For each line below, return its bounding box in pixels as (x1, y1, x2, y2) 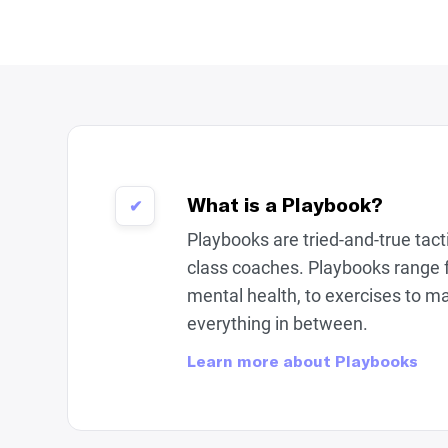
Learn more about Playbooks (187, 351, 419, 370)
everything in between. (187, 313, 369, 334)
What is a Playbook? (187, 192, 384, 216)
